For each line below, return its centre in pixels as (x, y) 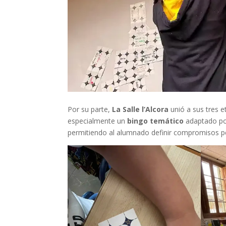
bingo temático (157, 121)
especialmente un (98, 121)
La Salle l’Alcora (142, 109)
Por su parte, (90, 109)
